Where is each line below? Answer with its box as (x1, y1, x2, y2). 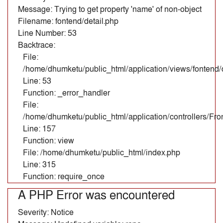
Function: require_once (23, 171, 105, 182)
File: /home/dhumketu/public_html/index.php (23, 147, 180, 158)
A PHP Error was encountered (18, 187, 175, 203)
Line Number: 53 (18, 27, 77, 39)
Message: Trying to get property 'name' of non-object (18, 3, 202, 15)
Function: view (23, 135, 74, 146)
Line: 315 (23, 159, 56, 170)
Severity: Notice (18, 207, 74, 218)
